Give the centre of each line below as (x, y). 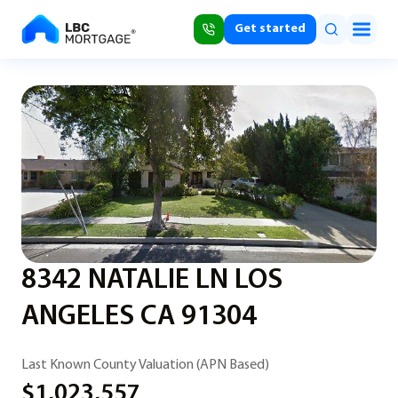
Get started (270, 29)
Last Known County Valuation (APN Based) (145, 365)
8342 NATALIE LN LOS (152, 281)
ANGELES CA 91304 (139, 317)
